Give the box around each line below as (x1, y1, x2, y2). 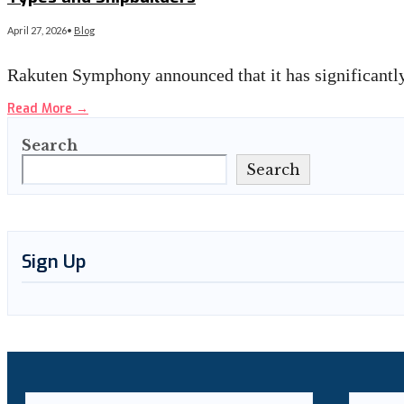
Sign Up (22, 249, 86, 274)
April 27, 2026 (7, 23, 67, 36)
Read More (7, 99, 76, 117)
